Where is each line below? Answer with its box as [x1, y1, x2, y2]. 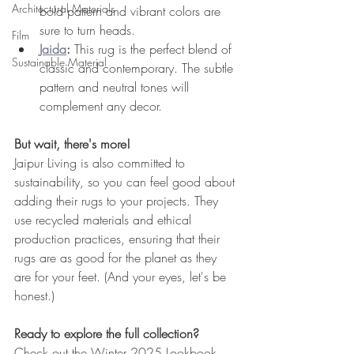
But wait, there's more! [14, 135, 130, 153]
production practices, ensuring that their [14, 230, 224, 247]
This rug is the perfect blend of [70, 40, 235, 58]
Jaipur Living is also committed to [14, 154, 189, 171]
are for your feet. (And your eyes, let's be [14, 268, 230, 285]
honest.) [14, 287, 55, 304]
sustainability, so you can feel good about [14, 173, 239, 190]
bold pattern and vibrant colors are [40, 2, 224, 20]
